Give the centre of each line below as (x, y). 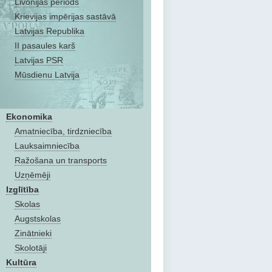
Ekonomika (29, 117)
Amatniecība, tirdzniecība (63, 131)
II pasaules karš (45, 46)
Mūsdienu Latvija (47, 75)
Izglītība (22, 189)
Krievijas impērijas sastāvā (65, 16)
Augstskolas (38, 219)
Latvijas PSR (39, 60)
